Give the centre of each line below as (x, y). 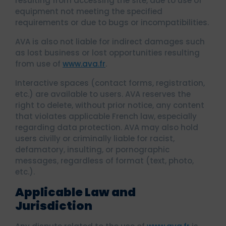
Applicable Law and (75, 192)
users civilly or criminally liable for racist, (95, 138)
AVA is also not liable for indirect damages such (110, 42)
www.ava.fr (84, 64)
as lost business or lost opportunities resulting (107, 53)
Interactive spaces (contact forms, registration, (110, 83)
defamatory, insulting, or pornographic (92, 150)
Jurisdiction (54, 206)
